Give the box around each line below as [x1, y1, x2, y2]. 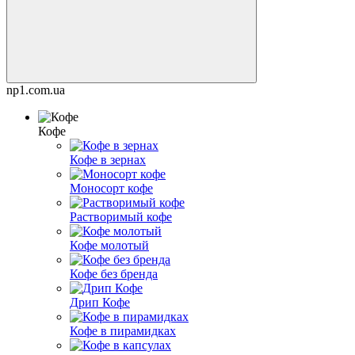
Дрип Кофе [70, 295, 130, 309]
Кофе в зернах [70, 152, 146, 166]
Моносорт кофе [70, 181, 153, 195]
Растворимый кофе [70, 209, 172, 223]
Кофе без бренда [70, 266, 158, 281]
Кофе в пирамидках [70, 323, 176, 338]
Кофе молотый [70, 238, 149, 252]
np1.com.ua [6, 82, 65, 97]
